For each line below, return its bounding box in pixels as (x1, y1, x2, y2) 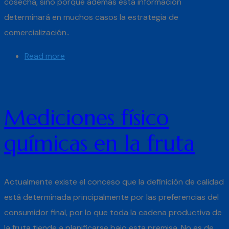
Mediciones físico (4, 104, 169, 131)
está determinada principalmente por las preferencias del (4, 191, 219, 202)
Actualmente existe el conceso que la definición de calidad (4, 176, 224, 187)
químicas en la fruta (4, 129, 195, 157)
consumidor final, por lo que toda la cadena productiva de (4, 207, 222, 218)
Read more (25, 50, 65, 61)
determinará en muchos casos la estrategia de (4, 11, 178, 22)
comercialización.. (4, 27, 70, 38)
